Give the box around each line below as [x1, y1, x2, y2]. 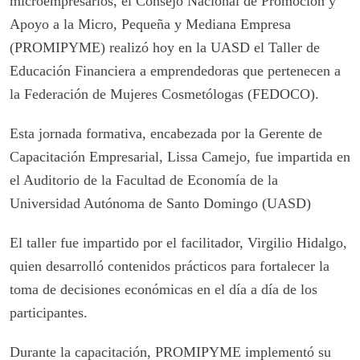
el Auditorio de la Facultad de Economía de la [10, 171, 278, 188]
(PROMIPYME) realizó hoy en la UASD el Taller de [10, 39, 320, 55]
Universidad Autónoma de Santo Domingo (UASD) [10, 194, 311, 211]
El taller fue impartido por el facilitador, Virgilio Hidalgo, [10, 234, 347, 251]
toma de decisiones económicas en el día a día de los [10, 280, 317, 297]
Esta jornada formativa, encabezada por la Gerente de [10, 125, 322, 141]
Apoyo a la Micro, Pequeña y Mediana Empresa [10, 15, 291, 32]
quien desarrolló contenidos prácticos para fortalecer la [10, 257, 329, 274]
